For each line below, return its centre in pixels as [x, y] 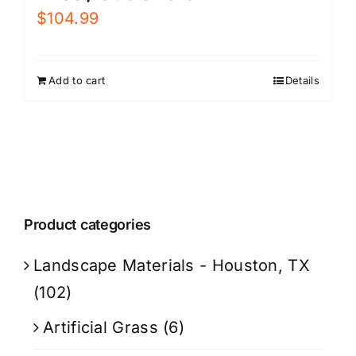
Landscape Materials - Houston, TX [172, 265]
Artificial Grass [101, 327]
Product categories [88, 224]
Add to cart [77, 80]
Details [302, 80]
